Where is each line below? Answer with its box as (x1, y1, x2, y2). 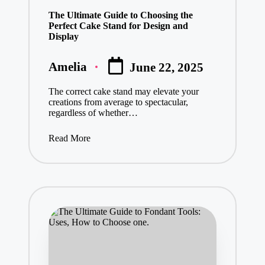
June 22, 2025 (130, 60, 204, 75)
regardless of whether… (48, 107, 138, 118)
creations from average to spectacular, (48, 96, 188, 107)
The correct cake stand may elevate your (48, 86, 199, 96)
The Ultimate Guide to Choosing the (48, 9, 193, 20)
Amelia (48, 60, 87, 74)
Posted (47, 65, 83, 79)
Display (48, 31, 79, 41)
